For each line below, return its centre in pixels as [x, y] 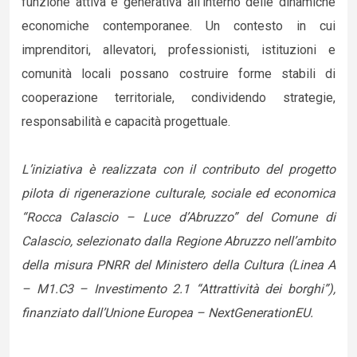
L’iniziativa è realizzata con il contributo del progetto [178, 169]
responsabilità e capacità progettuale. [126, 122]
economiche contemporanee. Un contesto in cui [178, 26]
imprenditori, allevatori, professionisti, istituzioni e [178, 50]
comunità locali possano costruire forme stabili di [178, 74]
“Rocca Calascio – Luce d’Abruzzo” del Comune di [178, 217]
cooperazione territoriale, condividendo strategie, [178, 98]
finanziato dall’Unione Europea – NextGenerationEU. [167, 313]
